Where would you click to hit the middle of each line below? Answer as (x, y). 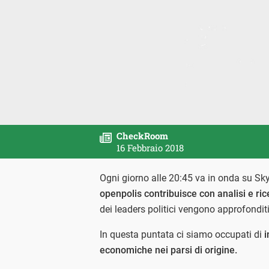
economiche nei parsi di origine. (170, 250)
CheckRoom (142, 136)
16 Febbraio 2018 (150, 148)
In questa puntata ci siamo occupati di (182, 234)
